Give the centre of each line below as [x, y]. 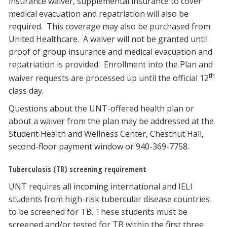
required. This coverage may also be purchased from [109, 26]
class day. [26, 91]
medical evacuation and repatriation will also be [99, 14]
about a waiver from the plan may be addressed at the [111, 121]
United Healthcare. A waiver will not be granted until [108, 39]
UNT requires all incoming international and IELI [101, 187]
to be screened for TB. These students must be [98, 212]
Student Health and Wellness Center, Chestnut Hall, [106, 134]
